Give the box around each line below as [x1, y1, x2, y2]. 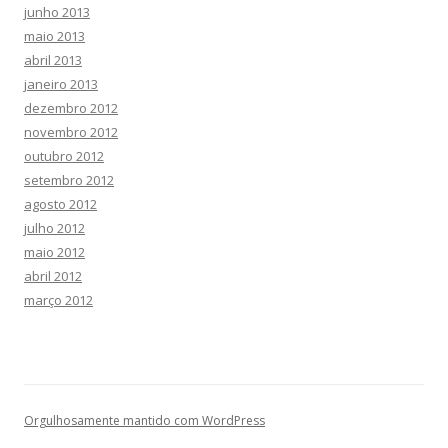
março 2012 [24, 291, 93, 309]
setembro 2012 [24, 171, 114, 189]
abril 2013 [24, 51, 82, 69]
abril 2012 [24, 267, 82, 285]
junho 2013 [24, 3, 90, 21]
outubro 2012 [24, 147, 104, 165]
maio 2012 [24, 243, 85, 261]
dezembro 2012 [24, 99, 118, 117]
